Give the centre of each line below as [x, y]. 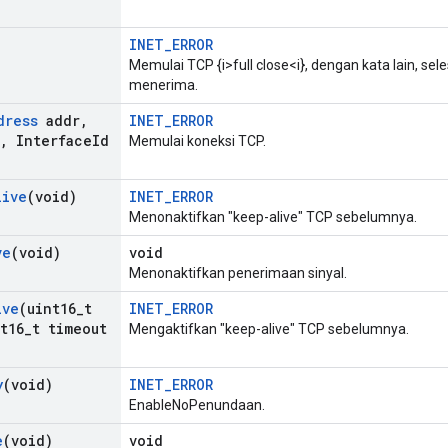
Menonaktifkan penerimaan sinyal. [238, 273]
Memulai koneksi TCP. [197, 141]
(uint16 [47, 309]
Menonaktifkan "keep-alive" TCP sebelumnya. [273, 217]
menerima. [163, 85]
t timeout [69, 329]
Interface [50, 141]
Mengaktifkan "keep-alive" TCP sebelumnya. [269, 329]
